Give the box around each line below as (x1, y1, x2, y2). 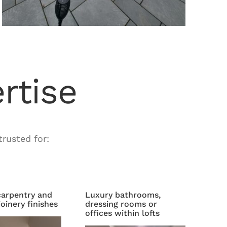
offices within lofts (85, 208, 160, 218)
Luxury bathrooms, (85, 190, 161, 200)
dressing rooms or (85, 199, 157, 209)
